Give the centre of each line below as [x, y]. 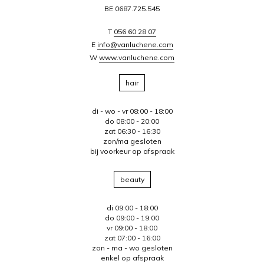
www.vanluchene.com [137, 58]
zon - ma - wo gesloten [132, 248]
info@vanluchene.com [135, 45]
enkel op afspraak [132, 258]
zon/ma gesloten [132, 141]
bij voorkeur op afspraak [132, 151]
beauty [132, 180]
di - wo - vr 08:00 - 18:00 [132, 111]
